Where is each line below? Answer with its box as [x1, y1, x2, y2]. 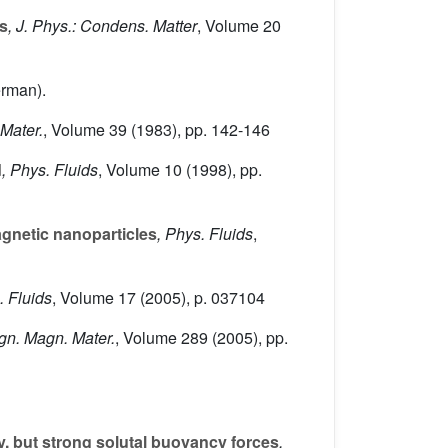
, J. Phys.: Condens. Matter [8, 14, 197, 38]
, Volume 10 [98, 158, 182, 182]
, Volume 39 [43, 118, 127, 142]
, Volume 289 [115, 326, 208, 350]
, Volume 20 [197, 14, 281, 38]
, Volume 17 [52, 286, 136, 310]
